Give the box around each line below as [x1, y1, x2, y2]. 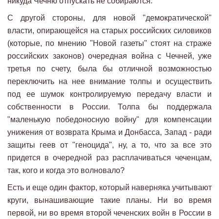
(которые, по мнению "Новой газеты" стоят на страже [7, 39, 212, 47]
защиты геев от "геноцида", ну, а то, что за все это [7, 140, 212, 149]
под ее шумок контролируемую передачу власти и [7, 89, 212, 98]
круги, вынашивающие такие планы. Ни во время [7, 196, 212, 204]
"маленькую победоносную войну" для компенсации [7, 115, 212, 124]
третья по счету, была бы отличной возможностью [7, 64, 212, 73]
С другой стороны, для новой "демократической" [7, 13, 212, 22]
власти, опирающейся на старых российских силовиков [7, 26, 212, 35]
